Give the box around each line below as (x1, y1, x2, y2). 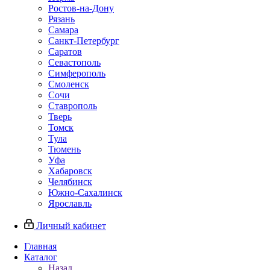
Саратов (48, 46, 82, 57)
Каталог (24, 252, 57, 262)
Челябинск (48, 177, 92, 187)
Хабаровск (48, 166, 92, 176)
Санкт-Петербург (48, 36, 119, 46)
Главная (24, 241, 57, 251)
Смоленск (48, 79, 89, 89)
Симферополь (48, 68, 105, 78)
